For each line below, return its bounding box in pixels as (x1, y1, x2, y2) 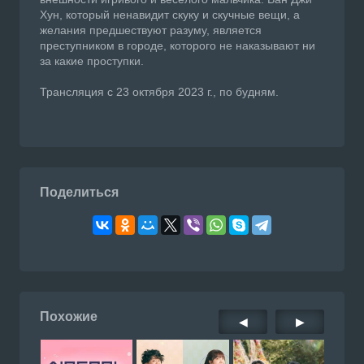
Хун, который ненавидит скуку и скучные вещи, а (40, 8, 300, 22)
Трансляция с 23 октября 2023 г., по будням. (40, 85, 279, 99)
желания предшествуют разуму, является (40, 24, 262, 37)
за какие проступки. (40, 54, 144, 68)
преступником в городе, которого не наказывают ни (40, 39, 315, 53)
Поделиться (40, 185, 119, 200)
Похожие (40, 310, 97, 324)
